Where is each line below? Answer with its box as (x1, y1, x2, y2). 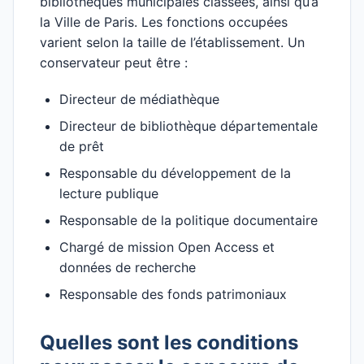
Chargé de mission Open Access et (59, 239, 275, 255)
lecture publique (59, 185, 158, 201)
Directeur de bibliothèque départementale (59, 118, 318, 134)
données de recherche (59, 259, 196, 275)
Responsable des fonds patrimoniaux (59, 286, 287, 302)
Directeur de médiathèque (59, 91, 219, 107)
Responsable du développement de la (59, 165, 291, 181)
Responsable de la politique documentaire (59, 212, 318, 228)
